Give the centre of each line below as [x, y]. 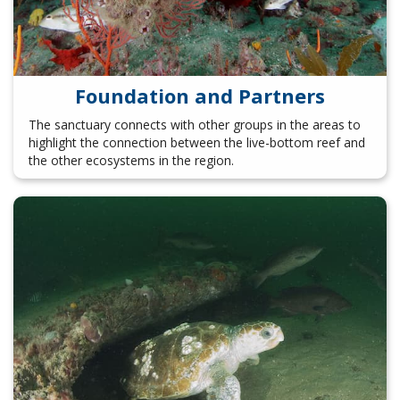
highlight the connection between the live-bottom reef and [196, 142]
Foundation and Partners [200, 96]
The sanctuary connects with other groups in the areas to [194, 124]
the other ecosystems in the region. [131, 160]
